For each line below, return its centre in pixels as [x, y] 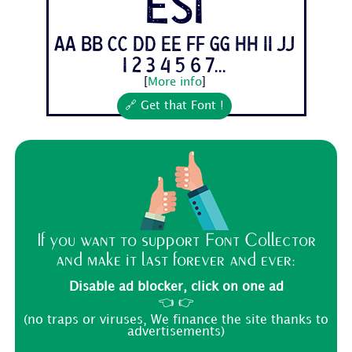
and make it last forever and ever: [176, 260]
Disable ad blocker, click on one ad [176, 288]
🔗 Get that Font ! [174, 106]
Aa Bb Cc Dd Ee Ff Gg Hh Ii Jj [174, 46]
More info [174, 83]
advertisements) [176, 332]
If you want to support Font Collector [176, 240]
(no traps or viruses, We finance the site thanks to [176, 321]
